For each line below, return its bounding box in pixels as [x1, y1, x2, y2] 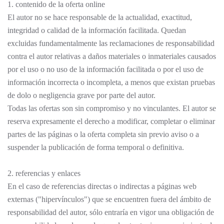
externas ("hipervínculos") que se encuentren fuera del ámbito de [7, 195, 211, 203]
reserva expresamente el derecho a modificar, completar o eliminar [7, 117, 215, 125]
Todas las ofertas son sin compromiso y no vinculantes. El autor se [7, 104, 216, 112]
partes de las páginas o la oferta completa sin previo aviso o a [7, 130, 199, 138]
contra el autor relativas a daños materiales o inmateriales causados [7, 52, 216, 60]
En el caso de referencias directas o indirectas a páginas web [7, 182, 196, 190]
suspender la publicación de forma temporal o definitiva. [7, 143, 184, 151]
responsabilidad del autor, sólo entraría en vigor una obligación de [7, 208, 214, 216]
